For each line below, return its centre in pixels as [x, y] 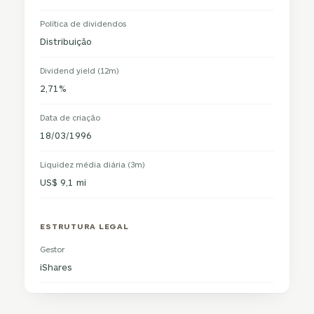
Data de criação [70, 117]
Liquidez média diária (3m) [93, 164]
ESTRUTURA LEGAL [84, 226]
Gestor [53, 249]
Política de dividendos [83, 23]
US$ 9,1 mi [63, 182]
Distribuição [66, 41]
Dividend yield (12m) [80, 70]
